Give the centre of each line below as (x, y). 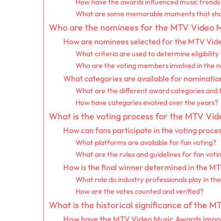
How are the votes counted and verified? (140, 191)
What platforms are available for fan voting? (146, 143)
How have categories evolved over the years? (147, 103)
